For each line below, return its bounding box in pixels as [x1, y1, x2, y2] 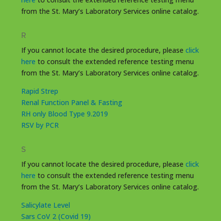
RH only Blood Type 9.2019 [21, 109, 108, 118]
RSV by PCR [21, 120, 59, 130]
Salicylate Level [21, 200, 70, 210]
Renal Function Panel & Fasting [21, 97, 122, 107]
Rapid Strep [21, 86, 58, 96]
